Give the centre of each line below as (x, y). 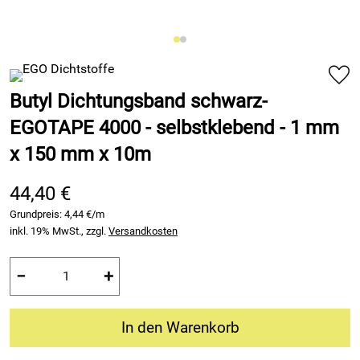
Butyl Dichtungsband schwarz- (139, 101)
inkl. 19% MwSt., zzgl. (59, 231)
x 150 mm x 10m (80, 154)
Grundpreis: (37, 214)
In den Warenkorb (180, 327)
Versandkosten (143, 231)
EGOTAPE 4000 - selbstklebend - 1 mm (174, 128)
